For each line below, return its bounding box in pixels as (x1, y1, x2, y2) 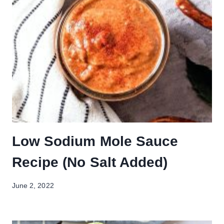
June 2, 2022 (12, 181, 54, 189)
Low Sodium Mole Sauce (12, 133, 178, 149)
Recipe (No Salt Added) (12, 154, 168, 170)
